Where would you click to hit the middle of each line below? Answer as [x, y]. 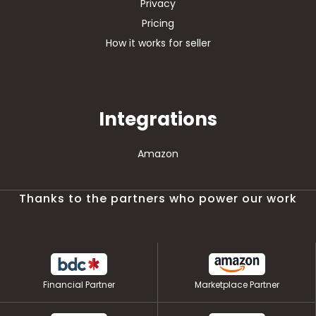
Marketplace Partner [237, 284]
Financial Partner [79, 284]
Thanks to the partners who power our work [158, 199]
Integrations [158, 120]
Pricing [158, 24]
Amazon [158, 154]
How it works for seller [158, 43]
